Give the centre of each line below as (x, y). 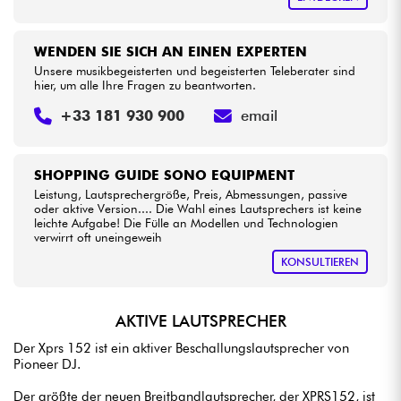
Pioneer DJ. (47, 364)
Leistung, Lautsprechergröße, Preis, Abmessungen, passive (190, 194)
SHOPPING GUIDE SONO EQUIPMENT (164, 176)
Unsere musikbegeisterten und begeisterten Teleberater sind (194, 70)
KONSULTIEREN (320, 262)
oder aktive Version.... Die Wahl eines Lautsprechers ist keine (197, 209)
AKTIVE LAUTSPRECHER (200, 321)
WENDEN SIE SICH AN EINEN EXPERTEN (170, 51)
